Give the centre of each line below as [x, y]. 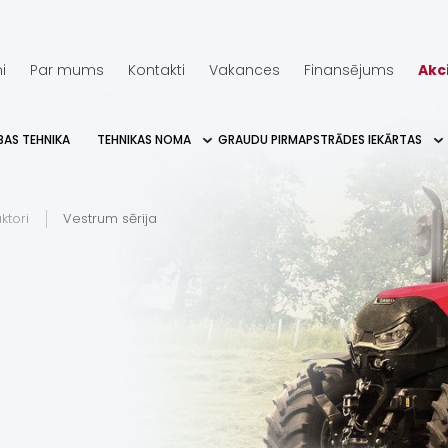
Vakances [244, 70]
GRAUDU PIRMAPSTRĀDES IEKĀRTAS [320, 139]
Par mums [67, 70]
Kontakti [156, 70]
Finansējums [349, 70]
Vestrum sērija [110, 218]
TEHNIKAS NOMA [144, 139]
